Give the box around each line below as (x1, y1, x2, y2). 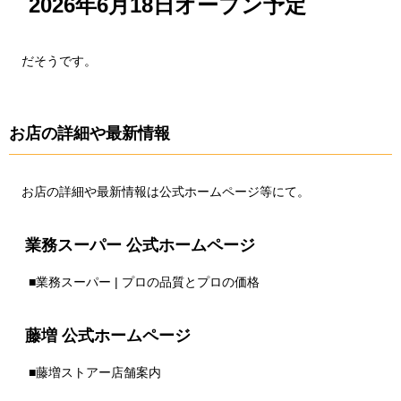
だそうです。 (21, 53, 98, 68)
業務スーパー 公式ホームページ (24, 235, 255, 254)
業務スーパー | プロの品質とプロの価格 (35, 275, 260, 289)
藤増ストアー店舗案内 (35, 365, 161, 380)
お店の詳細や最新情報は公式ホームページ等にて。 (21, 183, 311, 199)
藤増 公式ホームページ (24, 327, 191, 346)
